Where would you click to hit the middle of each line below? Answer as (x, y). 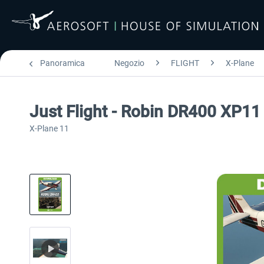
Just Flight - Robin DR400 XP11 (145, 112)
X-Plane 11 (49, 128)
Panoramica (62, 63)
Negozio (129, 63)
